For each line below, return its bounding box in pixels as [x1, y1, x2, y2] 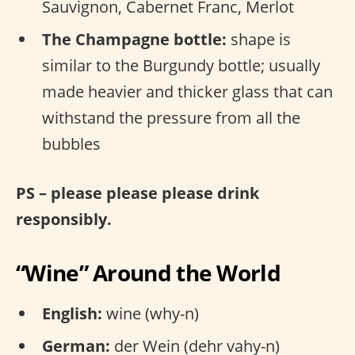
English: [42, 303, 102, 324]
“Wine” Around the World [16, 258, 281, 288]
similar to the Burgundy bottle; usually [42, 55, 320, 76]
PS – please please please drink [16, 182, 259, 204]
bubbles [42, 133, 101, 155]
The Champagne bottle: [42, 29, 227, 50]
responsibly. [16, 208, 112, 230]
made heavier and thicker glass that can [42, 81, 333, 102]
